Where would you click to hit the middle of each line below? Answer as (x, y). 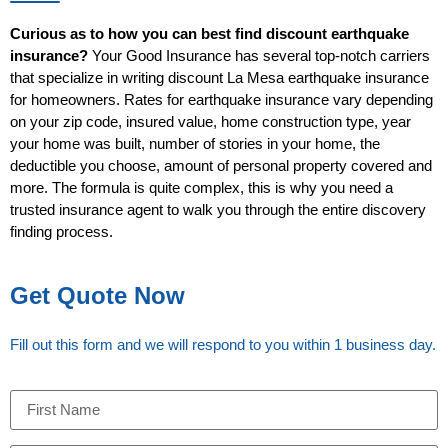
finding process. (61, 232)
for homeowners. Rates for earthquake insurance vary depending (221, 100)
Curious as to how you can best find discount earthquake (209, 34)
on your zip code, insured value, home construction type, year (210, 122)
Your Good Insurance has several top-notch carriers (259, 56)
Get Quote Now (97, 295)
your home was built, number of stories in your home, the (195, 144)
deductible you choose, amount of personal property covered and (221, 166)
